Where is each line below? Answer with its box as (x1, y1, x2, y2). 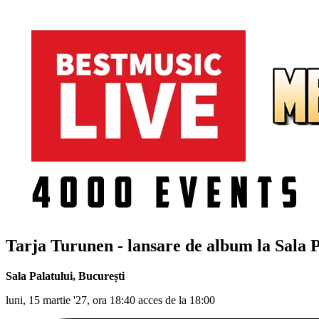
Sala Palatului (6, 269, 73, 282)
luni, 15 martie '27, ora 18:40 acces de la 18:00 (6, 293, 215, 306)
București (78, 269, 125, 282)
